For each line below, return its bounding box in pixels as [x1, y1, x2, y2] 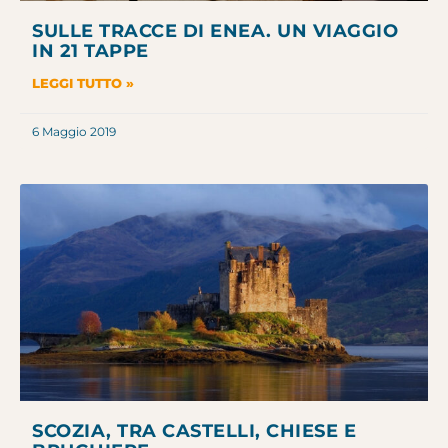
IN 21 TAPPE [32, 40, 149, 63]
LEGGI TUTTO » [32, 75, 134, 92]
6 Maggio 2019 [32, 124, 116, 140]
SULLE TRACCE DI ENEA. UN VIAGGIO [32, 20, 398, 43]
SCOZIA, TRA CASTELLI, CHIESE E [32, 419, 356, 442]
